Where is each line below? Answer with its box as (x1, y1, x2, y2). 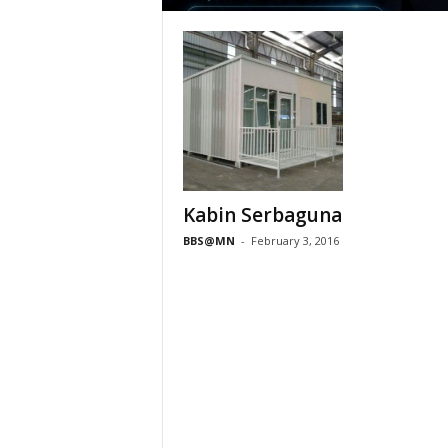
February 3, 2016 (250, 233, 339, 248)
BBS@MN (182, 233, 235, 248)
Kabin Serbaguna (182, 202, 342, 228)
